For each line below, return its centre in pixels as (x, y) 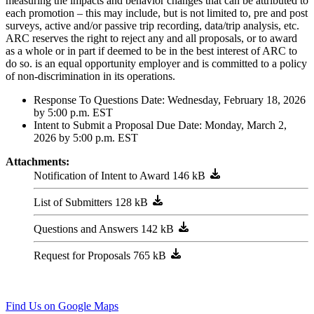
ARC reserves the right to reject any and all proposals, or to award (151, 38)
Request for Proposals (82, 255)
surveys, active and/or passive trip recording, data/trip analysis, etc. (152, 25)
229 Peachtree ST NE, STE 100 (77, 268)
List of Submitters (73, 202)
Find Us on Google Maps (62, 306)
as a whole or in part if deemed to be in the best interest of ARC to (151, 50)
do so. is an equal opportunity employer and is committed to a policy (156, 63)
